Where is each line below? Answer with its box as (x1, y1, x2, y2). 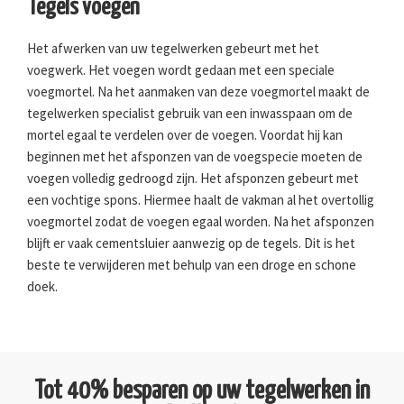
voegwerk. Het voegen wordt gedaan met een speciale (27, 61, 335, 79)
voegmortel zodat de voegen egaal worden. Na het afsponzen (27, 213, 374, 231)
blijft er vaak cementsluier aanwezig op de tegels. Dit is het (27, 234, 355, 252)
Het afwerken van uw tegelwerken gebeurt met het (27, 40, 319, 58)
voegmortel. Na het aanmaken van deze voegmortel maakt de (27, 83, 370, 101)
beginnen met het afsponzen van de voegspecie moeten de (27, 148, 363, 166)
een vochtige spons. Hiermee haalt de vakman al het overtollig (27, 191, 374, 209)
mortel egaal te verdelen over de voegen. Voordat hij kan (27, 126, 343, 144)
